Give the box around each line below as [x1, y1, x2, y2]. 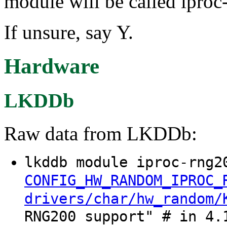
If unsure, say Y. [4, 21, 133, 44]
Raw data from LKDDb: [4, 122, 197, 144]
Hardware [4, 54, 99, 79]
